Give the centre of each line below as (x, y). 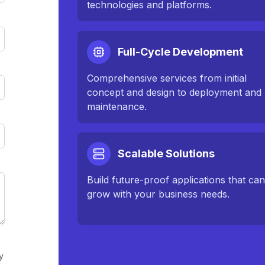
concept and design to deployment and (174, 92)
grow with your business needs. (159, 194)
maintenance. (117, 106)
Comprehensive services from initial (167, 78)
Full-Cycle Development (181, 52)
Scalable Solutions (167, 153)
